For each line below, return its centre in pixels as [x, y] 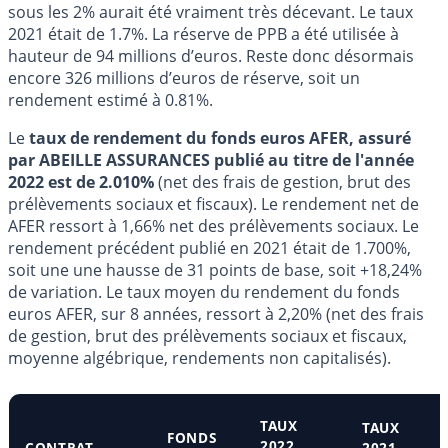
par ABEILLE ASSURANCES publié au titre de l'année [211, 159]
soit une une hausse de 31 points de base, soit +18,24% [215, 269]
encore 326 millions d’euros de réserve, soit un [184, 77]
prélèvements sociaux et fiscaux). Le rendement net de [213, 203]
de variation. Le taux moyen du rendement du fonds [204, 291]
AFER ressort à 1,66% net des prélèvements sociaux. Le [213, 225]
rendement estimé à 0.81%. [110, 99]
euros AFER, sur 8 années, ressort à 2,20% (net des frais [216, 313]
